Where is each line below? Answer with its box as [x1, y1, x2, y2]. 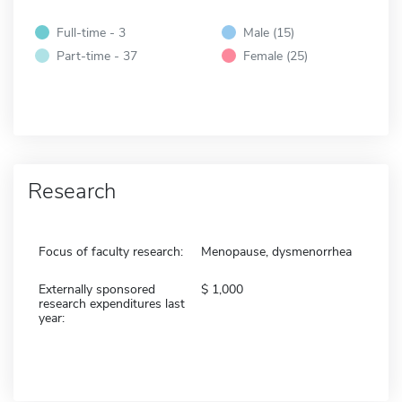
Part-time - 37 [57, 46, 137, 65]
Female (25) [243, 46, 308, 65]
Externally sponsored [39, 280, 155, 298]
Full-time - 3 [57, 22, 126, 41]
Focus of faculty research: [39, 242, 183, 260]
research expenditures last [39, 294, 185, 312]
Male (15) [243, 22, 294, 41]
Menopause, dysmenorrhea [201, 242, 352, 260]
